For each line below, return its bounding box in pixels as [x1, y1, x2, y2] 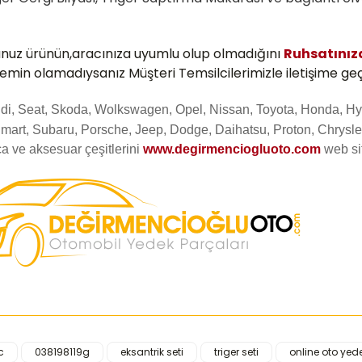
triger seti [214, 345, 259, 359]
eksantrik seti [120, 345, 183, 359]
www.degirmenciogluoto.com [143, 142, 321, 156]
